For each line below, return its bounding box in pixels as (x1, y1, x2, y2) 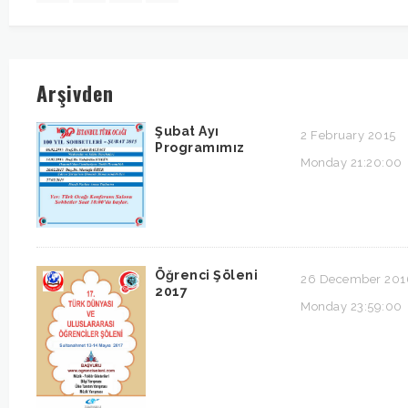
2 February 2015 (301, 127, 396, 142)
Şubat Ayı (155, 123, 219, 138)
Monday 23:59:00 (301, 300, 403, 313)
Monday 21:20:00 (301, 155, 403, 169)
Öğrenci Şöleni (155, 268, 258, 282)
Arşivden (36, 77, 114, 107)
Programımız (155, 139, 245, 155)
